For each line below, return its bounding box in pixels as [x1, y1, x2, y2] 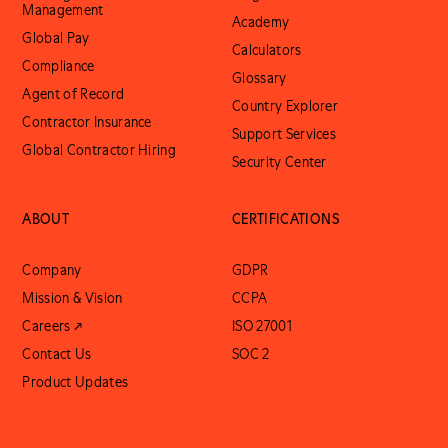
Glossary [232, 69, 287, 87]
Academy [232, 13, 290, 31]
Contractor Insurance [22, 113, 152, 131]
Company [22, 261, 82, 279]
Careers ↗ [22, 317, 83, 335]
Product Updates [22, 373, 129, 391]
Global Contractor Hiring [22, 141, 177, 159]
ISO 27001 [232, 317, 292, 335]
